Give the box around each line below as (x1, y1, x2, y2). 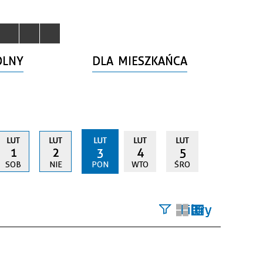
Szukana (159, 231, 195, 243)
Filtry (180, 201, 212, 217)
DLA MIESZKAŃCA (92, 54, 188, 68)
